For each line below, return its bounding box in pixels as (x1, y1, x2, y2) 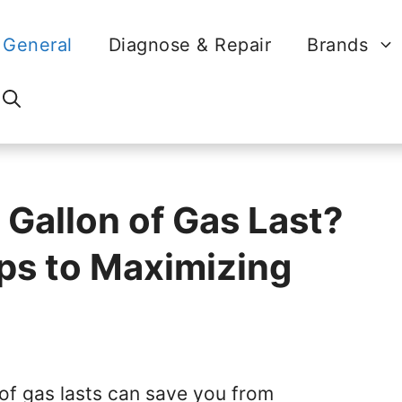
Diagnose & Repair (108, 34, 272, 56)
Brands (307, 34, 369, 56)
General (3, 34, 73, 56)
